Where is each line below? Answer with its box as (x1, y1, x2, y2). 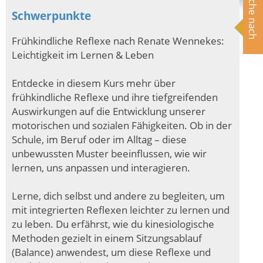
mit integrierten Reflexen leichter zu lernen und (12, 202, 230, 217)
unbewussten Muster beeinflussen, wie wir (12, 146, 207, 160)
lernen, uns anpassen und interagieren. (12, 160, 190, 174)
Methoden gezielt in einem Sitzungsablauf (12, 230, 202, 245)
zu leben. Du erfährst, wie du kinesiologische (12, 216, 214, 231)
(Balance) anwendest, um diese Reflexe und (12, 244, 211, 259)
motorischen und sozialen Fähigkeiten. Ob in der (12, 117, 232, 132)
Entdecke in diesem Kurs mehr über (12, 75, 176, 90)
